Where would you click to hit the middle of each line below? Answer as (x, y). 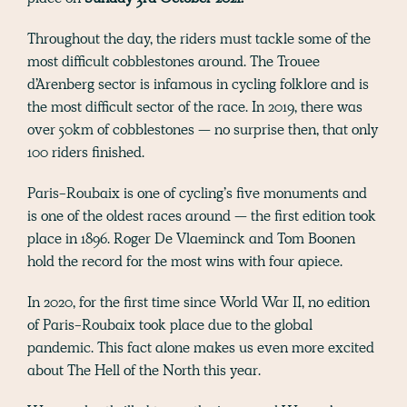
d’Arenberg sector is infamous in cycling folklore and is (198, 84)
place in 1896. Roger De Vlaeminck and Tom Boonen (191, 239)
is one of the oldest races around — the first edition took (202, 216)
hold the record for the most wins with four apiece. (185, 262)
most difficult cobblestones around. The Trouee (174, 62)
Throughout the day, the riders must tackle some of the (199, 39)
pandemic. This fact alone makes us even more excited (201, 348)
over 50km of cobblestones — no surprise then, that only (203, 130)
